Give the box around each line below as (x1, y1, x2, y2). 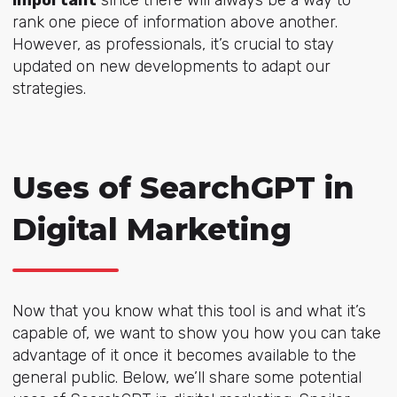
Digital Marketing (12, 210, 292, 248)
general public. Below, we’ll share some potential (12, 367, 362, 387)
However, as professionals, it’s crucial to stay (12, 35, 334, 55)
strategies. (12, 79, 86, 99)
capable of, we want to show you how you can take (12, 323, 381, 343)
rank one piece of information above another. (12, 12, 338, 33)
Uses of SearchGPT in (12, 168, 354, 206)
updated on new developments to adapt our (12, 57, 331, 77)
